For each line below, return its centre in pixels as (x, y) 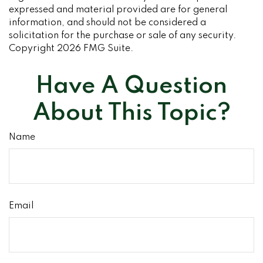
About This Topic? (131, 113)
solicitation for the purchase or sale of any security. (122, 36)
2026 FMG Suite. (95, 49)
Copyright (33, 49)
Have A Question (131, 86)
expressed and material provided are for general (118, 10)
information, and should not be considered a (107, 23)
